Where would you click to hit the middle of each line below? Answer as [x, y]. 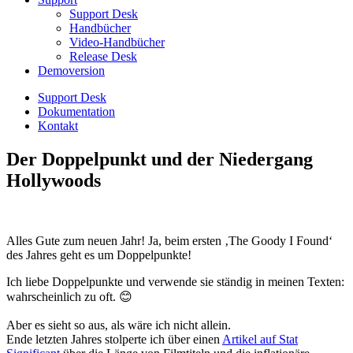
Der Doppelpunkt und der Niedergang [160, 159]
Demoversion [71, 71]
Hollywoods [54, 180]
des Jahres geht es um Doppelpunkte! [99, 255]
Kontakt [58, 126]
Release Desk [103, 56]
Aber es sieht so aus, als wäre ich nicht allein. [119, 325]
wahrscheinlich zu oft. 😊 [69, 296]
